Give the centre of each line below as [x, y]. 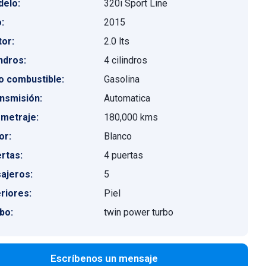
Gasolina [122, 79]
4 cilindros [126, 60]
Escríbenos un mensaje [104, 258]
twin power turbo [139, 212]
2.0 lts [117, 41]
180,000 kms [131, 117]
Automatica [127, 98]
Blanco [118, 136]
